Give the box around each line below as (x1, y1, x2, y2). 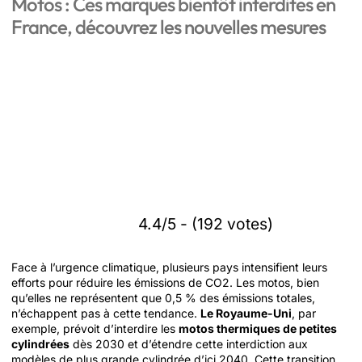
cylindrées (11, 337, 69, 351)
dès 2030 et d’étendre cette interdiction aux (69, 337, 308, 351)
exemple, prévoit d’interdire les (11, 322, 179, 335)
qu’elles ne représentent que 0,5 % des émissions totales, (11, 291, 315, 305)
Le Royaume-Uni (200, 306, 292, 320)
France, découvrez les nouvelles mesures (11, 15, 326, 39)
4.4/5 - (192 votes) (138, 213, 273, 234)
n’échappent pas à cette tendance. (11, 306, 200, 320)
